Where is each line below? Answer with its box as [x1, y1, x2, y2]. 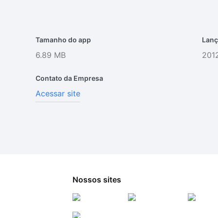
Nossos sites [73, 175, 122, 184]
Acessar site [36, 89, 81, 98]
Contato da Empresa [36, 74, 104, 82]
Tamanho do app [36, 36, 91, 44]
